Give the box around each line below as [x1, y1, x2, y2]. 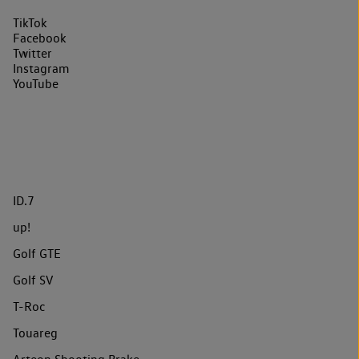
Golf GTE [13, 245, 61, 261]
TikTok [13, 14, 47, 30]
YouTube [13, 75, 58, 91]
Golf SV [13, 272, 53, 288]
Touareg [13, 325, 58, 341]
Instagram [13, 60, 70, 76]
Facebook [13, 30, 67, 46]
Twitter [13, 45, 52, 61]
